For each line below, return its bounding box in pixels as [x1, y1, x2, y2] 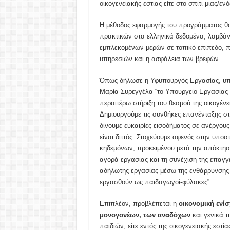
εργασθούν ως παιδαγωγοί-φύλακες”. [99, 178, 212, 186]
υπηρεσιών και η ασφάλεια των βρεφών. [99, 54, 221, 63]
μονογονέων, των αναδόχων [99, 210, 193, 219]
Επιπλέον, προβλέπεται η [99, 199, 179, 207]
